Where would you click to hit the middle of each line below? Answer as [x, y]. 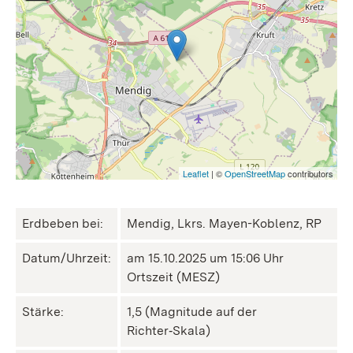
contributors [309, 173]
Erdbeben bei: [63, 223]
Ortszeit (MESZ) [173, 277]
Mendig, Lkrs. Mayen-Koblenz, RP [224, 223]
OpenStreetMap [255, 173]
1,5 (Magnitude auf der [192, 312]
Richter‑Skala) [169, 331]
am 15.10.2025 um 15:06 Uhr [205, 258]
